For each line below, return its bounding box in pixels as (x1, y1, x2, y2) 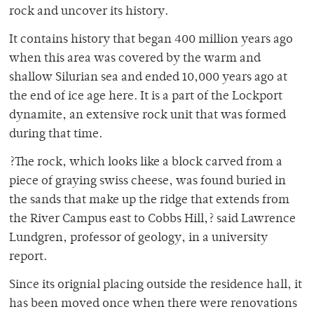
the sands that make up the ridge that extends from (9, 194, 289, 207)
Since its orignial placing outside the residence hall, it (9, 279, 302, 292)
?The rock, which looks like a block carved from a (9, 156, 282, 170)
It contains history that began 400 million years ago (9, 34, 293, 47)
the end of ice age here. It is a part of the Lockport (9, 90, 282, 104)
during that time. (9, 128, 102, 142)
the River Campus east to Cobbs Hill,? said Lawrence (9, 213, 296, 226)
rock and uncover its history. (9, 6, 168, 19)
